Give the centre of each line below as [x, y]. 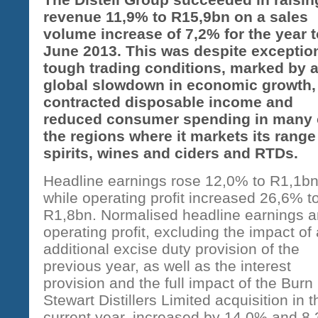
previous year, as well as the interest [167, 266]
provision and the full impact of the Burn [178, 283]
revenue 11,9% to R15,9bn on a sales [176, 17]
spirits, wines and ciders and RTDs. [173, 153]
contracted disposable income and [168, 102]
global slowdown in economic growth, [180, 85]
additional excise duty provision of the [171, 249]
